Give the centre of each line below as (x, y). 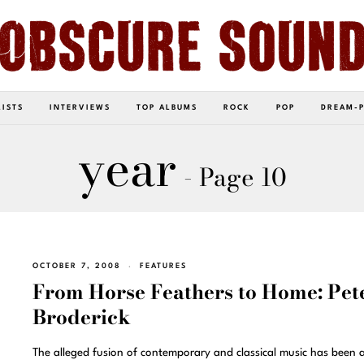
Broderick (81, 318)
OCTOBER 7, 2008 (76, 266)
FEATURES (163, 266)
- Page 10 (232, 177)
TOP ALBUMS (167, 107)
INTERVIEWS (80, 107)
